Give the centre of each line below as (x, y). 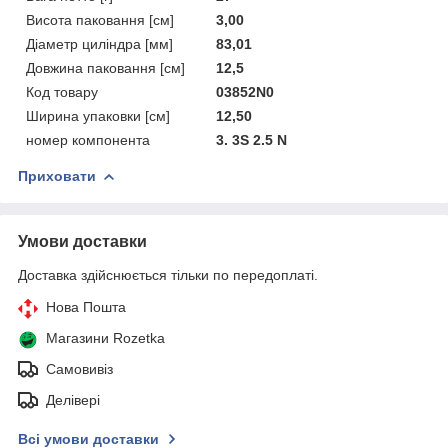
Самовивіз (79, 368)
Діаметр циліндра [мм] (99, 43)
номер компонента (88, 139)
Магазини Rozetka (105, 337)
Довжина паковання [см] (105, 67)
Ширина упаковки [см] (98, 115)
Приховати (57, 175)
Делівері (73, 399)
